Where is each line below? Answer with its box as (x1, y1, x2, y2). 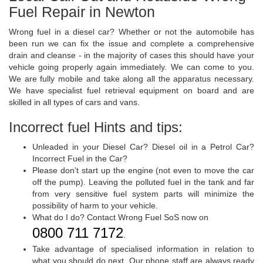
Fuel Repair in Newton (9, 4, 155, 21)
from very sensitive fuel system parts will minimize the (32, 189, 254, 199)
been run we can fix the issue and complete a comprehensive (9, 39, 254, 49)
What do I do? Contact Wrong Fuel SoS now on (32, 213, 208, 222)
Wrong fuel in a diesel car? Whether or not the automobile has (9, 27, 254, 37)
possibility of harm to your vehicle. (32, 201, 158, 211)
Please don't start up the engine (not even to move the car (32, 166, 254, 176)
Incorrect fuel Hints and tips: (9, 119, 183, 136)
